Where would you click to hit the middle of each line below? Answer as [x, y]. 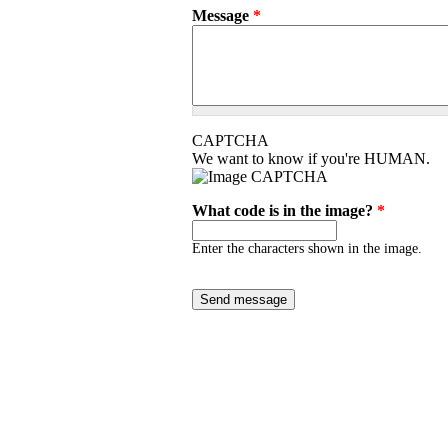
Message [222, 15]
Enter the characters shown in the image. [307, 248]
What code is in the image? [284, 210]
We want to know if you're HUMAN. [311, 158]
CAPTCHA [230, 140]
